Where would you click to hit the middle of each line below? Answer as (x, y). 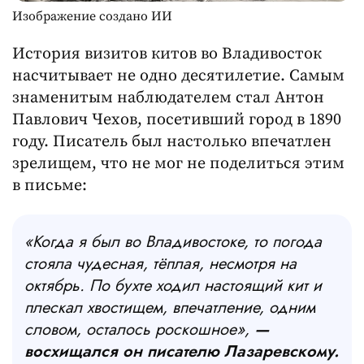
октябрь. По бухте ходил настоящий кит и (173, 286)
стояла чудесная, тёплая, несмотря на (160, 264)
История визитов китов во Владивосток (167, 54)
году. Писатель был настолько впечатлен (172, 141)
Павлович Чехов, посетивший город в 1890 (177, 119)
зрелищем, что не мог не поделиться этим (178, 163)
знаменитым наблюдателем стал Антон (168, 97)
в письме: (50, 185)
